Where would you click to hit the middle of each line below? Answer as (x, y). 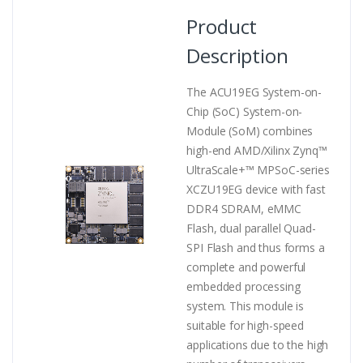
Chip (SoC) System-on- (245, 111)
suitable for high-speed (245, 325)
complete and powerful (246, 267)
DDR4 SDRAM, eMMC (244, 208)
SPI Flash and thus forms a (256, 247)
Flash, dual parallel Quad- (251, 228)
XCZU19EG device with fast (256, 189)
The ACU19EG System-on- (254, 92)
